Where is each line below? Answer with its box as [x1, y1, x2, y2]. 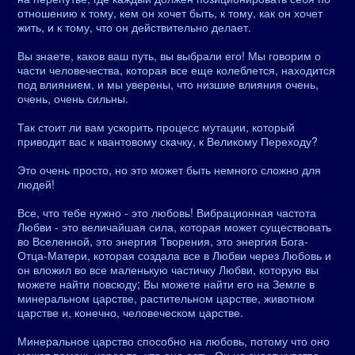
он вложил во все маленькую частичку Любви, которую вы [17, 261, 319, 277]
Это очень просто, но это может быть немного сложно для [17, 162, 321, 177]
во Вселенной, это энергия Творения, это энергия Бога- [17, 233, 308, 249]
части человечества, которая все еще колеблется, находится [17, 62, 335, 78]
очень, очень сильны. [17, 90, 128, 106]
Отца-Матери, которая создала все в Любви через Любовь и [17, 247, 331, 263]
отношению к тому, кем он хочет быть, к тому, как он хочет [17, 5, 323, 21]
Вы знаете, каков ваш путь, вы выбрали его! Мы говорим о [17, 48, 321, 63]
